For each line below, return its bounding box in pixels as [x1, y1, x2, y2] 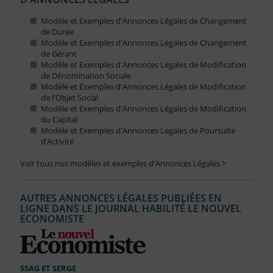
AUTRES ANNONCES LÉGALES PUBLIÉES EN [19, 191, 222, 205]
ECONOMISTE [19, 212, 84, 226]
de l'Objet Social [40, 92, 98, 104]
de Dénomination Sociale [40, 70, 131, 82]
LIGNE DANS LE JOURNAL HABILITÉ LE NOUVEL [19, 202, 241, 216]
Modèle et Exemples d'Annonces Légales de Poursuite [40, 125, 235, 136]
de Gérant [40, 48, 77, 60]
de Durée [40, 26, 74, 38]
